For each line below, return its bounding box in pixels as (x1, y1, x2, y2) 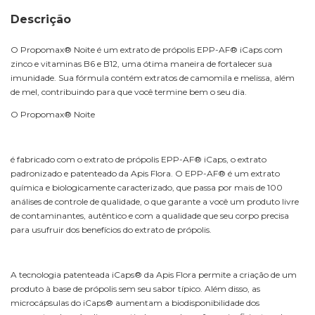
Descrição (11, 12, 71, 26)
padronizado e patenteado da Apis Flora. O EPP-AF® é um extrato (11, 167, 280, 179)
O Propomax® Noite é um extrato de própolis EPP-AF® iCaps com (11, 44, 283, 55)
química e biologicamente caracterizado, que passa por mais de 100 (11, 181, 283, 193)
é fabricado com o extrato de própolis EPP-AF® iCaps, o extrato (11, 153, 266, 165)
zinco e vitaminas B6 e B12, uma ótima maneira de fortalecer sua (11, 58, 272, 69)
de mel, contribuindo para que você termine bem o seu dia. (11, 86, 247, 97)
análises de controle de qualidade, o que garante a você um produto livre (11, 195, 299, 207)
